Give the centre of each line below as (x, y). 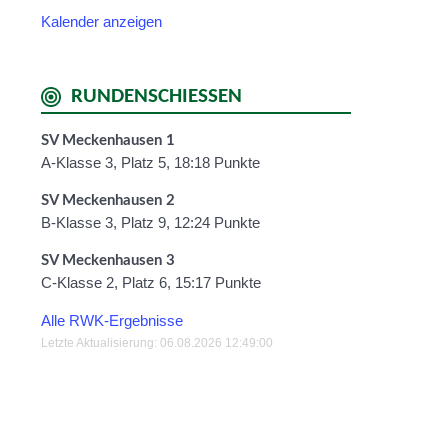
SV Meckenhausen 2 (108, 200)
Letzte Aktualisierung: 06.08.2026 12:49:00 (157, 343)
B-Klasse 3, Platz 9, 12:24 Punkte (150, 222)
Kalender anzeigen (101, 21)
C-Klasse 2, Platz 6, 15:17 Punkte (151, 282)
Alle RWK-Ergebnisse (112, 320)
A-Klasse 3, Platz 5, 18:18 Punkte (150, 162)
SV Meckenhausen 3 (108, 260)
